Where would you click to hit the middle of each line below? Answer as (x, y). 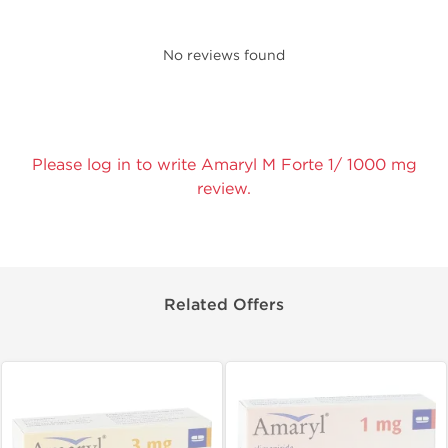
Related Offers (224, 305)
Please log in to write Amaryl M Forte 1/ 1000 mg (224, 165)
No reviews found (224, 56)
